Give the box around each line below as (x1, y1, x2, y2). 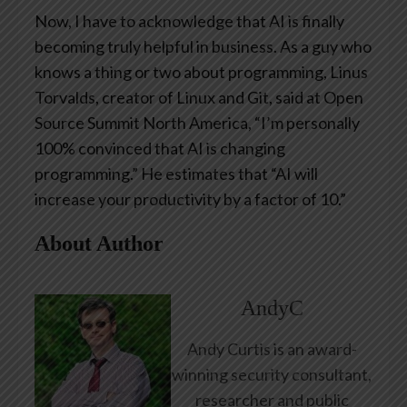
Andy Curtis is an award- (186, 339, 357, 360)
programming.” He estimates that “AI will (35, 164, 318, 184)
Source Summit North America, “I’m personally (35, 113, 360, 134)
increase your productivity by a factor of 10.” (35, 189, 349, 210)
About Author (35, 232, 164, 256)
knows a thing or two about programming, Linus (35, 62, 368, 83)
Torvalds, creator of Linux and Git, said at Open (35, 87, 363, 108)
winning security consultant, (172, 364, 372, 385)
